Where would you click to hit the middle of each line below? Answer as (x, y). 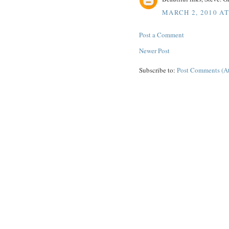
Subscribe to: (158, 70)
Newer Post (154, 50)
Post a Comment (162, 35)
